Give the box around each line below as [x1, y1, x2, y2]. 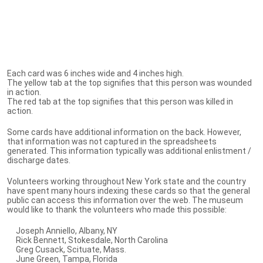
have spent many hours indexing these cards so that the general [7, 186, 250, 195]
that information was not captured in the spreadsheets [7, 136, 217, 146]
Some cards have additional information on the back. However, [7, 127, 241, 137]
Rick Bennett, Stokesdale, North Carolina [7, 235, 168, 245]
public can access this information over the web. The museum [7, 195, 243, 205]
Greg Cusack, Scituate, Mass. [7, 244, 126, 254]
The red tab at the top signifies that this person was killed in [7, 96, 233, 106]
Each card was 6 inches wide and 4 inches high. [7, 68, 184, 78]
